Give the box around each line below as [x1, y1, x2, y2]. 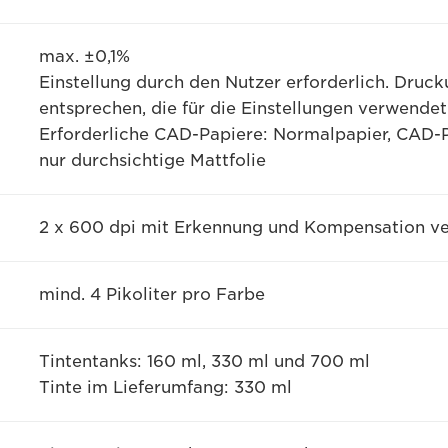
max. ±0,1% [38, 47, 130, 66]
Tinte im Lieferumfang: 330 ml [38, 378, 292, 397]
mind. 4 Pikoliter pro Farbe [38, 285, 265, 304]
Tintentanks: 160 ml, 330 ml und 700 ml [38, 352, 370, 371]
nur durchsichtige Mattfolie [38, 151, 266, 170]
